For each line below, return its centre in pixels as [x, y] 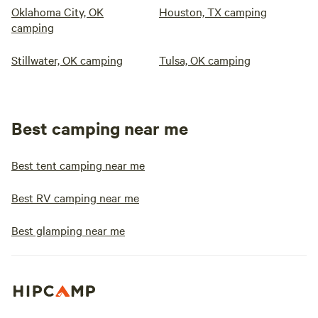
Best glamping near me [68, 230]
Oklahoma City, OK [57, 12]
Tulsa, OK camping [205, 60]
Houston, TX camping [213, 12]
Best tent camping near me [78, 165]
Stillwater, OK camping [67, 60]
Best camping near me [100, 128]
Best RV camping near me [75, 198]
